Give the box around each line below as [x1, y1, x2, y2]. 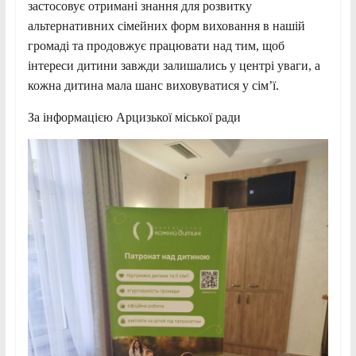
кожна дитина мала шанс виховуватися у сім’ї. [27, 78, 279, 92]
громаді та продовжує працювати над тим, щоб [27, 38, 284, 52]
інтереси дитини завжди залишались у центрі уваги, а [27, 58, 320, 72]
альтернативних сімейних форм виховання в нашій [27, 18, 305, 33]
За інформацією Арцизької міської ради [27, 110, 241, 124]
